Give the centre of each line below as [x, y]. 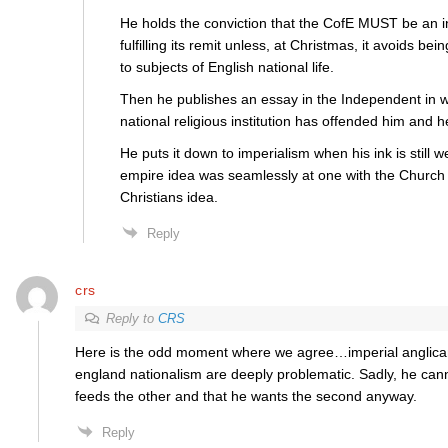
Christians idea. [168, 197]
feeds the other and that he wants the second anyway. [245, 396]
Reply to [131, 318]
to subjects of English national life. [226, 67]
